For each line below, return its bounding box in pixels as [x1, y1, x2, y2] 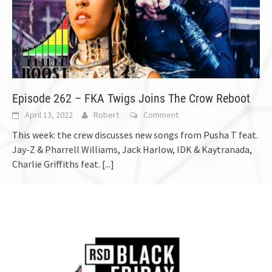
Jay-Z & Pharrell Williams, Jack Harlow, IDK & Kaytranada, [12, 143, 252, 155]
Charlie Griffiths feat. [12, 157, 102, 170]
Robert [93, 109, 119, 120]
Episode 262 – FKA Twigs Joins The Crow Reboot [12, 90, 250, 106]
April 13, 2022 [25, 109, 73, 120]
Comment [143, 109, 178, 120]
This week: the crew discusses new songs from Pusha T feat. [12, 128, 258, 141]
